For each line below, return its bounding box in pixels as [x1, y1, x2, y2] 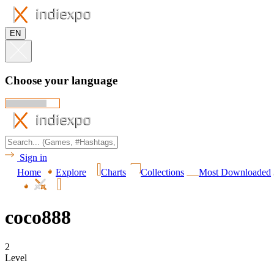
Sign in [20, 152, 47, 163]
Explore [56, 167, 86, 178]
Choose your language [5, 73, 117, 87]
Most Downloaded [199, 167, 271, 178]
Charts [101, 167, 126, 178]
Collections [141, 167, 184, 178]
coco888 [5, 206, 71, 228]
